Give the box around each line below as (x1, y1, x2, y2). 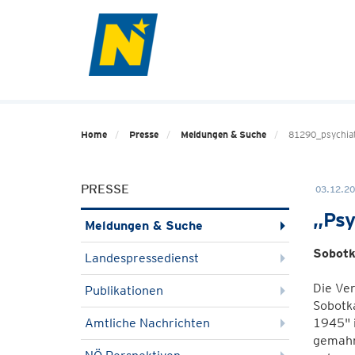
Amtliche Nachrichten (85, 315, 210, 330)
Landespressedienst (85, 250, 199, 265)
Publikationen (85, 283, 163, 298)
